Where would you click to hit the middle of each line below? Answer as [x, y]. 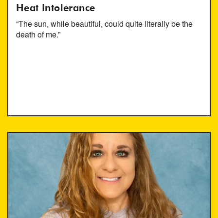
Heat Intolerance [56, 8]
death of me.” [38, 34]
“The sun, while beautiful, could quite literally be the [104, 23]
